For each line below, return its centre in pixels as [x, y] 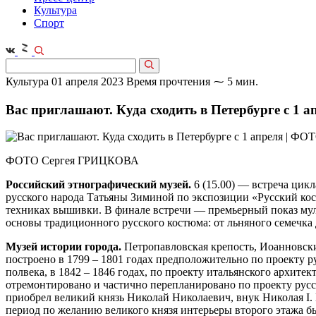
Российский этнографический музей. [100, 185]
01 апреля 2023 [87, 81]
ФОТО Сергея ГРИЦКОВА [72, 161]
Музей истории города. [65, 247]
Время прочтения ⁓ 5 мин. [192, 81]
